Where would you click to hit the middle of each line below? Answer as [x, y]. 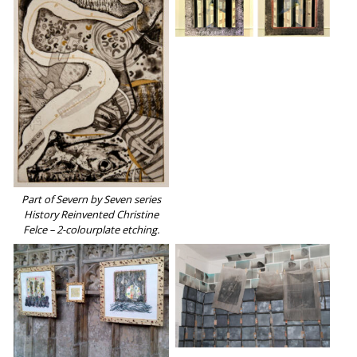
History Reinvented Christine [92, 215]
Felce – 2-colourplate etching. [92, 230]
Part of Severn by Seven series [92, 200]
